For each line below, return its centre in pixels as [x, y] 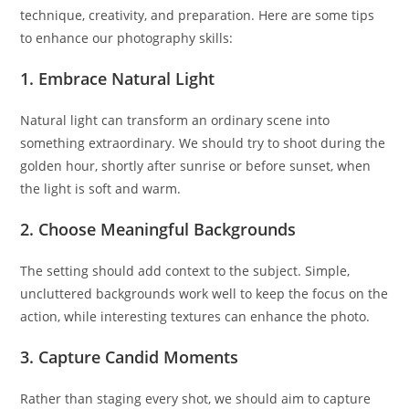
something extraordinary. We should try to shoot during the [203, 143]
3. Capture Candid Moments [130, 357]
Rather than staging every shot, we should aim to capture [196, 399]
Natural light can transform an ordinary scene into [175, 120]
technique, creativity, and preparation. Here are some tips [198, 15]
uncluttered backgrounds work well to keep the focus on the [204, 294]
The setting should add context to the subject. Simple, [185, 271]
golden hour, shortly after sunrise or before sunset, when [196, 166]
